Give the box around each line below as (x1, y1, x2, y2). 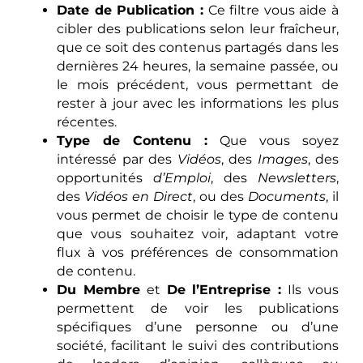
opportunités (57, 170, 153, 186)
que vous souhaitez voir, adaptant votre (57, 226, 339, 242)
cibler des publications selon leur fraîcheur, (57, 21, 339, 37)
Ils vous (281, 282, 340, 298)
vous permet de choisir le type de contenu (57, 207, 339, 224)
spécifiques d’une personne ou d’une (57, 319, 339, 335)
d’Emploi (153, 170, 211, 186)
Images (257, 152, 308, 168)
